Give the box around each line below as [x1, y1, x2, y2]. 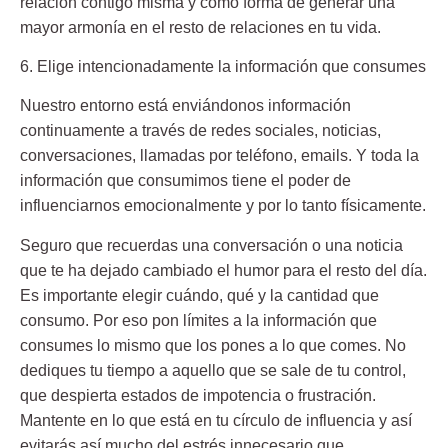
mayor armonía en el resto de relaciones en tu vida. [20, 18, 381, 36]
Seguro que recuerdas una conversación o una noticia [20, 236, 403, 254]
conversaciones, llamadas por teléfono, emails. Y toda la [20, 147, 419, 165]
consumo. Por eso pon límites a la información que [20, 311, 377, 329]
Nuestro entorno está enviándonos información [20, 97, 351, 115]
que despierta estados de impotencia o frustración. [20, 386, 376, 404]
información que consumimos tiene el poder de [20, 172, 351, 190]
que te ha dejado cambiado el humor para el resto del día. [20, 261, 427, 279]
